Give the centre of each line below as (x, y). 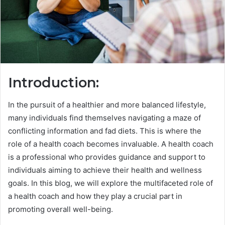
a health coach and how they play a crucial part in (95, 196)
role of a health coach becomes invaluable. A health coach (111, 144)
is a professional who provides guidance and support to (107, 157)
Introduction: (53, 82)
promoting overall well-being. (61, 209)
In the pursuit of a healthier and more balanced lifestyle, (107, 105)
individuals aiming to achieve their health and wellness (105, 170)
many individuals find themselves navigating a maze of (104, 118)
